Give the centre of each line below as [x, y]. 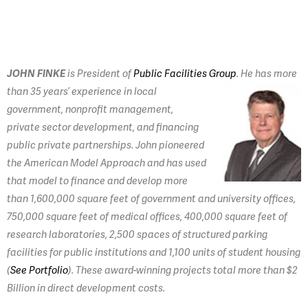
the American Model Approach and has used [107, 163]
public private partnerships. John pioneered [106, 145]
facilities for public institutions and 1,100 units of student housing [154, 253]
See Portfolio [39, 271]
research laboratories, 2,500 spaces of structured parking [137, 235]
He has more [269, 74]
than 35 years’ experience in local [82, 92]
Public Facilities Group [185, 74]
